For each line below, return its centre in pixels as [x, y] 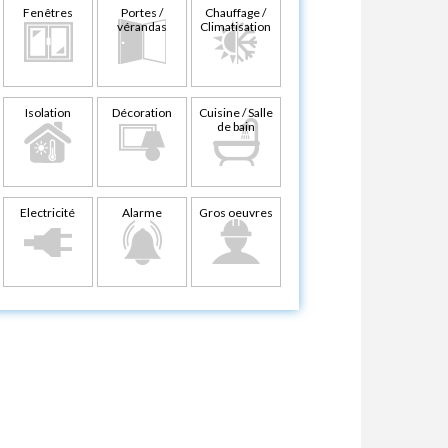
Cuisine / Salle [235, 112]
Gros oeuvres [235, 212]
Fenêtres [47, 12]
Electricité [48, 212]
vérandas [141, 26]
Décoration [141, 112]
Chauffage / [236, 12]
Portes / [141, 12]
